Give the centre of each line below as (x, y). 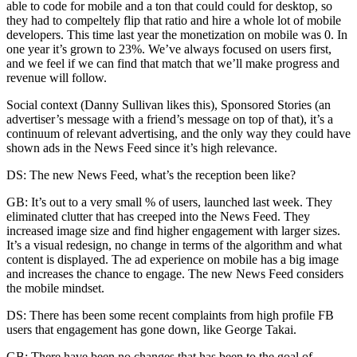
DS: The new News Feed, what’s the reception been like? (151, 175)
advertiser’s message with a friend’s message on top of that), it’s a (170, 119)
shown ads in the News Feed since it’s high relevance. (142, 147)
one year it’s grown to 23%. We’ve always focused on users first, (169, 49)
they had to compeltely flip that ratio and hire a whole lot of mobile (174, 20)
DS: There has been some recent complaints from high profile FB (170, 315)
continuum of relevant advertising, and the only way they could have (178, 133)
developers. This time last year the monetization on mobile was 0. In (177, 34)
